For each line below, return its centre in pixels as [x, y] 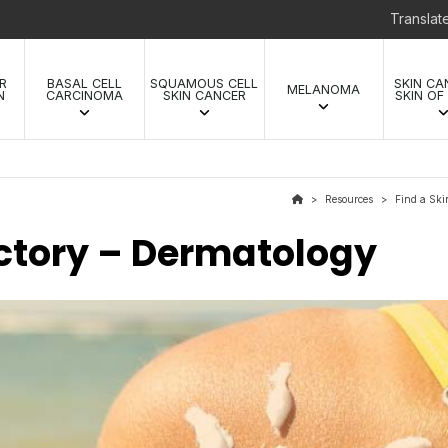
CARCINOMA [85, 95]
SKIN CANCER [204, 95]
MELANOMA [324, 89]
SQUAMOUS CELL [204, 83]
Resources [349, 198]
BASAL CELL [85, 83]
